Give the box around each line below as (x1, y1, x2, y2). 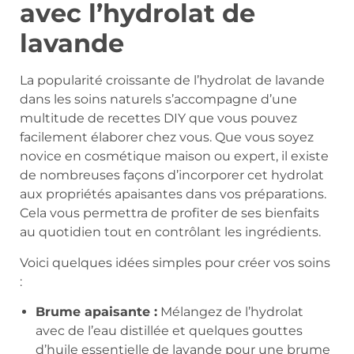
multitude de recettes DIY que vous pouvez (20, 111, 297, 126)
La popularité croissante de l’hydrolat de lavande (20, 73, 325, 88)
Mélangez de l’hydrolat (157, 304, 303, 320)
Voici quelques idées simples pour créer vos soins (20, 254, 330, 270)
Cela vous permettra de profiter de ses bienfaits (20, 205, 319, 221)
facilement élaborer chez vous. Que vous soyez (20, 130, 314, 145)
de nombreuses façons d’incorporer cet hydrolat (20, 168, 324, 183)
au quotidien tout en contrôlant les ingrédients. (20, 224, 321, 240)
